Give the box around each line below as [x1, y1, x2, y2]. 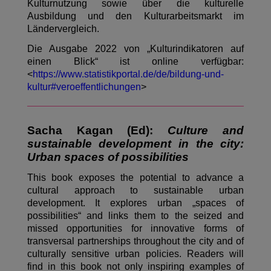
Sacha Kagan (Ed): [27, 124, 168, 137]
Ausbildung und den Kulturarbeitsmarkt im [27, 11, 244, 22]
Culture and [168, 124, 244, 137]
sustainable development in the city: [27, 137, 244, 151]
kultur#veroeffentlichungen [27, 82, 141, 93]
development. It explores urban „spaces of [27, 198, 244, 209]
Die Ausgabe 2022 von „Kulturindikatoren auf [27, 44, 244, 54]
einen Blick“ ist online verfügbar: [27, 56, 244, 67]
